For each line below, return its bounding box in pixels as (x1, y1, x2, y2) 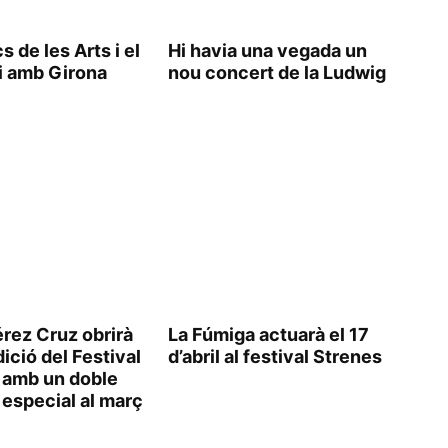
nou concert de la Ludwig (168, 62, 386, 83)
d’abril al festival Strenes (168, 346, 382, 367)
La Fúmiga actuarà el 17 (168, 324, 369, 345)
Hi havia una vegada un (168, 40, 367, 61)
